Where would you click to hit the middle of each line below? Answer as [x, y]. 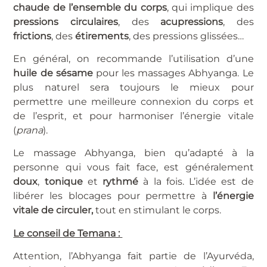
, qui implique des [210, 7]
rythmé [121, 182]
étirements [102, 36]
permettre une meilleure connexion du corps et [133, 102]
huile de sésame [53, 73]
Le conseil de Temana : [68, 233]
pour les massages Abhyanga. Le [173, 73]
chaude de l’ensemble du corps [90, 7]
